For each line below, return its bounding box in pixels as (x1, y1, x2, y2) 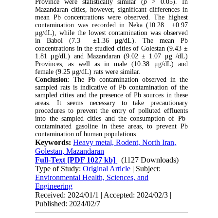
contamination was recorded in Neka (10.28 (35, 21, 168, 29)
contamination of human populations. (35, 130, 138, 138)
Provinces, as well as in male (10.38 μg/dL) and (35, 60, 188, 68)
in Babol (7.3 (35, 37, 87, 45)
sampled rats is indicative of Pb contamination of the (35, 84, 188, 91)
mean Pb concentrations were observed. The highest (35, 14, 188, 21)
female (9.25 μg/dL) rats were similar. (35, 68, 141, 76)
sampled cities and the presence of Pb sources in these (35, 91, 188, 99)
